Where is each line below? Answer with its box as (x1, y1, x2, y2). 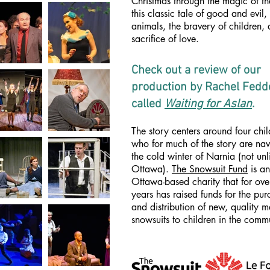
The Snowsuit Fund (172, 163, 248, 175)
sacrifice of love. (131, 33, 199, 45)
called (131, 97, 165, 111)
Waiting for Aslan (165, 97, 252, 111)
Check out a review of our (131, 63, 261, 78)
